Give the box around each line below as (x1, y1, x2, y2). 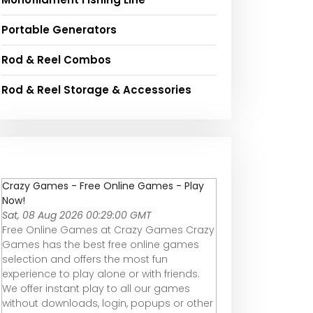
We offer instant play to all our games (2, 281, 190, 296)
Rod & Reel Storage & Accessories (1, 82, 191, 97)
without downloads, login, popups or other (2, 296, 213, 310)
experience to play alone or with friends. (2, 266, 200, 281)
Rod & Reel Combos (1, 52, 111, 67)
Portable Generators (1, 22, 117, 37)
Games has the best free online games (2, 237, 199, 252)
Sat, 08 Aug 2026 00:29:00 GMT (2, 208, 152, 222)
